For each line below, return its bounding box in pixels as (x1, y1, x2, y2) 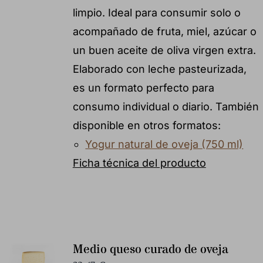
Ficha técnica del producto (72, 156, 206, 169)
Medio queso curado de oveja (72, 241, 228, 258)
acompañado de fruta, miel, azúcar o (72, 25, 257, 38)
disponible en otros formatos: (72, 119, 221, 131)
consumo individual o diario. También (72, 100, 259, 113)
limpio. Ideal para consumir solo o (72, 6, 241, 19)
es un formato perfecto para (72, 81, 214, 94)
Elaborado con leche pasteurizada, (72, 62, 247, 75)
